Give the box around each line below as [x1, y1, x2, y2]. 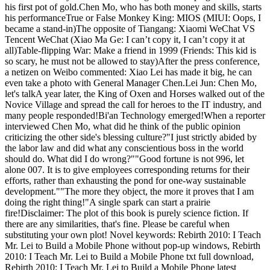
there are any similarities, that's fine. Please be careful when [5, 219, 230, 230]
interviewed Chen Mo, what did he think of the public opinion [5, 121, 240, 132]
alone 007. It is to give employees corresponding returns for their [5, 165, 250, 175]
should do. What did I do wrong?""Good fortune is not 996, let [5, 154, 244, 165]
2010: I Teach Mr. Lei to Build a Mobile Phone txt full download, [5, 251, 254, 262]
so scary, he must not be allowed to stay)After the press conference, [5, 56, 260, 67]
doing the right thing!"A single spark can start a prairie [5, 197, 210, 208]
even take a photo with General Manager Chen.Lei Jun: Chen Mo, [5, 78, 257, 89]
